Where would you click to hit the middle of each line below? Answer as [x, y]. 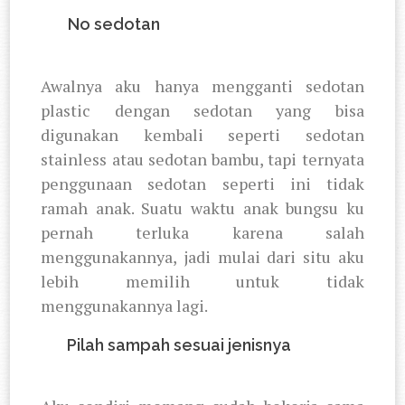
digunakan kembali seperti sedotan [202, 134]
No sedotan [114, 24]
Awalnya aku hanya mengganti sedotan [202, 85]
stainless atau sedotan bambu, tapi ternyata [202, 159]
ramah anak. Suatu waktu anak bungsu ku [202, 207]
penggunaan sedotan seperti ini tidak [202, 183]
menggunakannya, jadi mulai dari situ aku [202, 256]
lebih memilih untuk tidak [202, 281]
